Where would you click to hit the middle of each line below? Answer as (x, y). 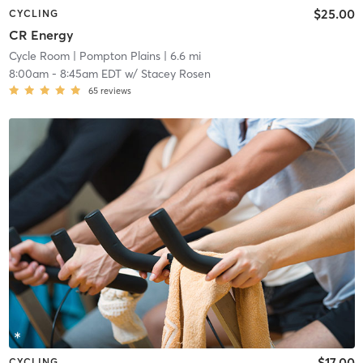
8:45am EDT (90, 73)
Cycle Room (39, 56)
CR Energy (41, 34)
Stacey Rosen (175, 73)
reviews (115, 90)
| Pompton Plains (115, 56)
